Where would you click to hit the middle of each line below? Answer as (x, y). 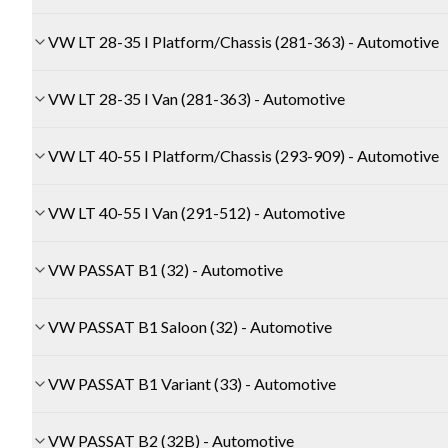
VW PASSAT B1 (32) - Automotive (165, 270)
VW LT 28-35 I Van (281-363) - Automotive (196, 99)
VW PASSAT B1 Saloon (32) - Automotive (190, 327)
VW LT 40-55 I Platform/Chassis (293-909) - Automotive (243, 156)
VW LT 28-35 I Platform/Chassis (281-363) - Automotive (243, 42)
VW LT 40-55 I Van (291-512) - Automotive (196, 213)
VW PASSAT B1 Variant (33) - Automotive (192, 384)
